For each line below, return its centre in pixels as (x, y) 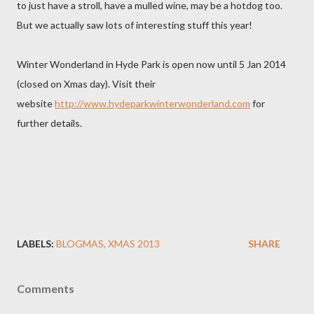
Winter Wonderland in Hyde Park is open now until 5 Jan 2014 (151, 64)
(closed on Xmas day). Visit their (86, 84)
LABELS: (35, 244)
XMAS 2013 (134, 244)
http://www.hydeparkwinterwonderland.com (152, 103)
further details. (49, 123)
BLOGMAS (80, 244)
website (36, 103)
